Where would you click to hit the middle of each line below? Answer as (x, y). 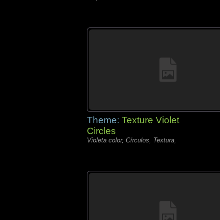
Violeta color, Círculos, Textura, (132, 140)
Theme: (104, 120)
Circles (101, 131)
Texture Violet (151, 120)
